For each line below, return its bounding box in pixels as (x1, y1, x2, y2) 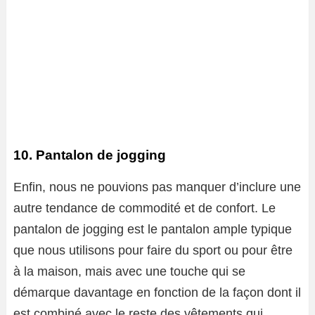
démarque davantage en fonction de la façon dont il (13, 285, 301, 300)
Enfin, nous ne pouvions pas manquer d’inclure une (13, 180, 301, 195)
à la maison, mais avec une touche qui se (13, 264, 245, 279)
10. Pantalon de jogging (13, 148, 166, 163)
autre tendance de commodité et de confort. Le (13, 201, 276, 216)
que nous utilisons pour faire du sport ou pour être (13, 243, 292, 258)
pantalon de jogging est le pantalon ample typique (13, 222, 292, 237)
